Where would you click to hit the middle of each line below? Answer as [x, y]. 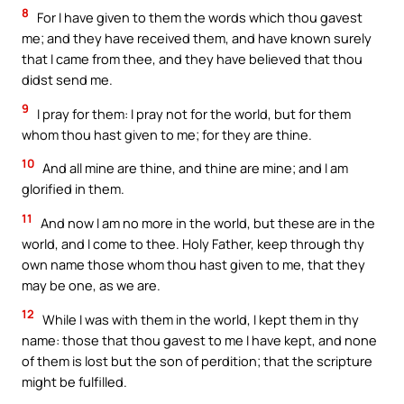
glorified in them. [73, 189]
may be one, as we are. [91, 285]
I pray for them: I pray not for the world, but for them [193, 113]
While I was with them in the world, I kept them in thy [199, 319]
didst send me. [67, 80]
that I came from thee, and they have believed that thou [192, 59]
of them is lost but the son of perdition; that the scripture [197, 360]
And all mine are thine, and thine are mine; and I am [194, 168]
